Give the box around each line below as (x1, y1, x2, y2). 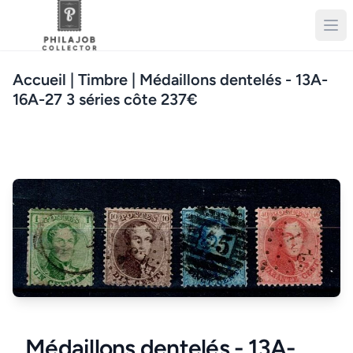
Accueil (13, 70, 66, 89)
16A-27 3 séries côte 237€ (13, 90, 198, 109)
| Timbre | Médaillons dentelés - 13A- (66, 70, 328, 89)
